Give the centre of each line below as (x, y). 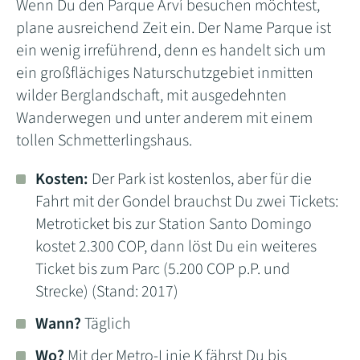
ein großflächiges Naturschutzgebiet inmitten (165, 73)
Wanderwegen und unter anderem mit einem (164, 118)
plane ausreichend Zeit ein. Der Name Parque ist (174, 28)
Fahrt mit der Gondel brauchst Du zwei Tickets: (187, 201)
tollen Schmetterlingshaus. (104, 140)
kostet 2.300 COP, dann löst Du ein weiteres (176, 246)
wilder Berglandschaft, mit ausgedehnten (151, 95)
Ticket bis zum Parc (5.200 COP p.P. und (163, 269)
